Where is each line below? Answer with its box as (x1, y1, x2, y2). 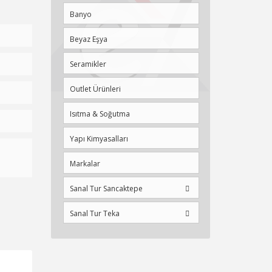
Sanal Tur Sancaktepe (69, 183, 143, 194)
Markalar (69, 158, 100, 169)
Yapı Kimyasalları (69, 134, 128, 144)
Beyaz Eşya (69, 34, 107, 44)
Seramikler (69, 59, 106, 69)
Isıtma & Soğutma (69, 109, 130, 119)
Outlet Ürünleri (69, 84, 121, 94)
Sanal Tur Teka (69, 208, 120, 219)
